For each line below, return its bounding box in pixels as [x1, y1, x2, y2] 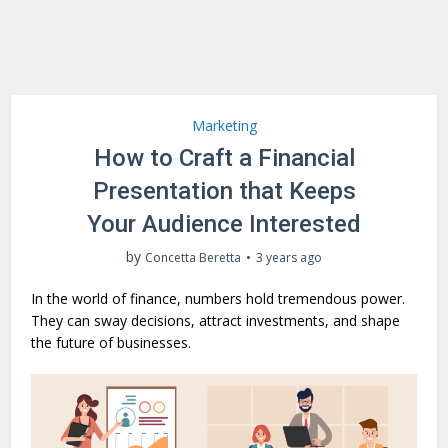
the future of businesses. [31, 333, 192, 352]
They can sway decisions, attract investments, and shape [31, 311, 401, 330]
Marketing [191, 116, 257, 135]
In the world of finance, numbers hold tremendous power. [31, 289, 406, 308]
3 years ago [256, 249, 322, 266]
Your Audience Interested [87, 210, 361, 238]
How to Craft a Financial [93, 144, 355, 172]
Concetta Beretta [145, 249, 241, 266]
